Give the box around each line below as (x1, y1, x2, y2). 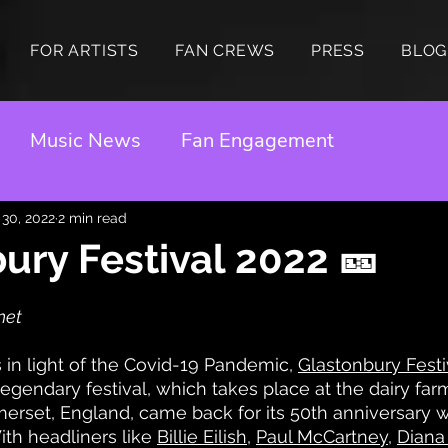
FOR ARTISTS (30, 41, 140, 60)
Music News (30, 127, 141, 154)
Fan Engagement (181, 127, 334, 154)
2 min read (58, 209, 127, 226)
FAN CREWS (174, 41, 276, 60)
